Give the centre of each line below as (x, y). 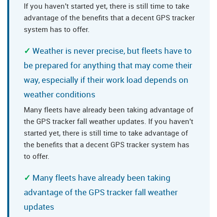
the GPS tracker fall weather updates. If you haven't (108, 121)
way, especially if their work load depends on (106, 80)
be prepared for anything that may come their (108, 65)
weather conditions (60, 94)
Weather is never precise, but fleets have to (112, 51)
